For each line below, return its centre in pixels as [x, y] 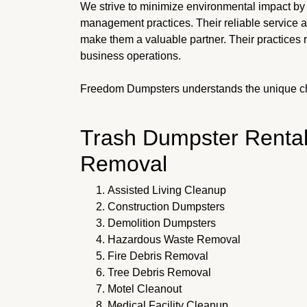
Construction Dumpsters [166, 206]
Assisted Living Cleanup [167, 190]
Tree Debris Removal [159, 272]
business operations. [131, 56]
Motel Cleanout [145, 288]
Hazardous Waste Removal [174, 239]
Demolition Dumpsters [162, 223]
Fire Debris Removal [158, 256]
